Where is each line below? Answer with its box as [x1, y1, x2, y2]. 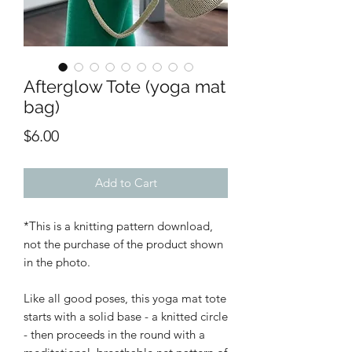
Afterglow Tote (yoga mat [24, 76, 225, 97]
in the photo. [24, 255, 90, 269]
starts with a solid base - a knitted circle [24, 309, 228, 324]
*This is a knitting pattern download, [24, 218, 213, 233]
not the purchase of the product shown [24, 236, 223, 251]
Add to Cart [94, 175, 157, 190]
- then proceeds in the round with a [24, 327, 205, 342]
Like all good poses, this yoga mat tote [24, 291, 226, 306]
